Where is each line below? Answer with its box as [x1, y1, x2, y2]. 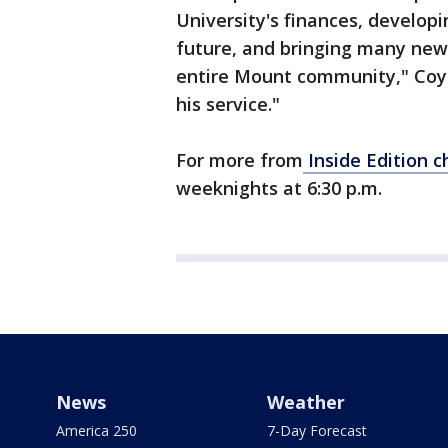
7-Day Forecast [266, 421, 367, 440]
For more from [176, 148, 303, 172]
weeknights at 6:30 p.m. [176, 176, 382, 200]
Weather [266, 390, 345, 414]
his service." [176, 92, 280, 116]
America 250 [56, 421, 137, 440]
